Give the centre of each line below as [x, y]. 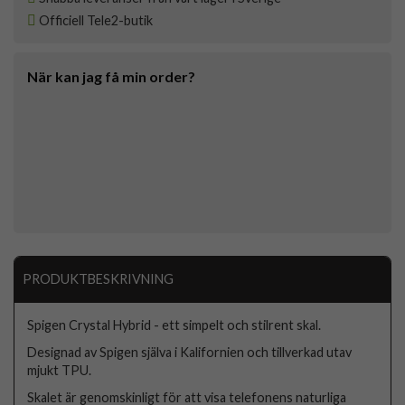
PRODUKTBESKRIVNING [98, 279]
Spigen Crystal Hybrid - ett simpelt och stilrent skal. [174, 325]
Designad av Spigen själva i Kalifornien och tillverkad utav [190, 352]
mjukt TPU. [60, 370]
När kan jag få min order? [111, 77]
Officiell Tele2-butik [94, 21]
